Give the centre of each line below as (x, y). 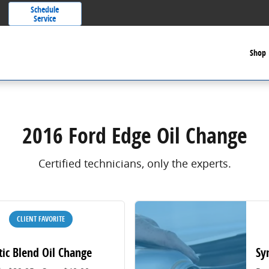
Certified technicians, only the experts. (134, 163)
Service (45, 18)
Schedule (45, 9)
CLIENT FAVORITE (41, 219)
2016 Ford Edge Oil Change (134, 135)
